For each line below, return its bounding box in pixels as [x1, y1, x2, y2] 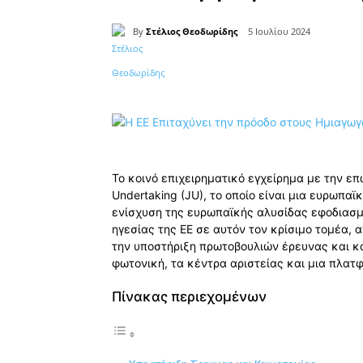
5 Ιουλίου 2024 [248, 25, 310, 38]
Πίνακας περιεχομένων [112, 288, 267, 305]
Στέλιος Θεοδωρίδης [146, 24, 237, 37]
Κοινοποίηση [150, 67, 208, 80]
